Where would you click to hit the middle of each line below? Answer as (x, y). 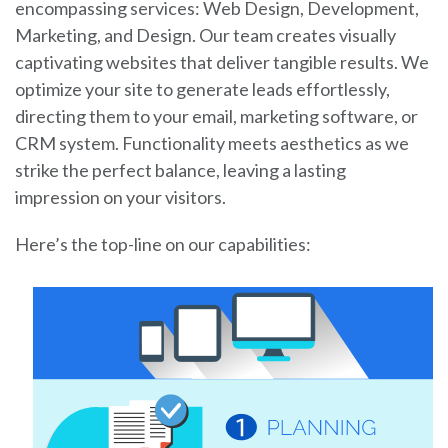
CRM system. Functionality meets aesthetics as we (212, 142)
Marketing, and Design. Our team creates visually (205, 34)
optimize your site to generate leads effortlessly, (202, 88)
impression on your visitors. (120, 196)
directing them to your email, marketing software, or (216, 115)
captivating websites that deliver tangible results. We (222, 61)
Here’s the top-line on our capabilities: (163, 243)
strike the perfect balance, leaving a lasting (180, 169)
